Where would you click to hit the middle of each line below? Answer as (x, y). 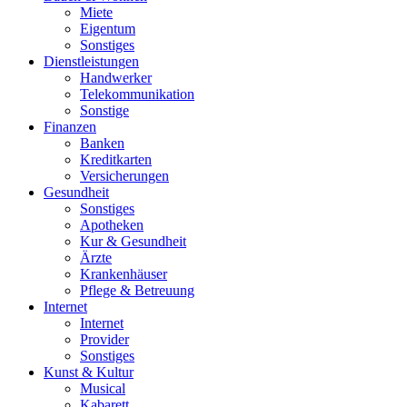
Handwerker (116, 78)
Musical (103, 388)
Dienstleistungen (91, 61)
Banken (102, 143)
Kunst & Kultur (89, 372)
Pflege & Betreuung (137, 290)
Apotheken (112, 225)
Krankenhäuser (124, 274)
